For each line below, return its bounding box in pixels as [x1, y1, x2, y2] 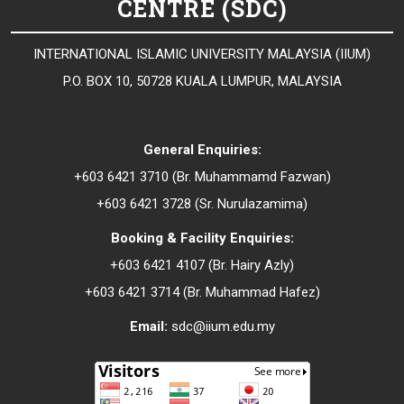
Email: [129, 318, 171, 335]
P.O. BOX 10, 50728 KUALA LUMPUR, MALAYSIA [62, 73, 342, 90]
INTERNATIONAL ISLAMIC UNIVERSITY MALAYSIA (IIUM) [33, 46, 371, 63]
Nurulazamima [217, 196, 303, 213]
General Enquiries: [142, 142, 262, 159]
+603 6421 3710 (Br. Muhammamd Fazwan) [73, 169, 331, 186]
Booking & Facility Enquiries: [110, 230, 294, 247]
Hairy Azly [231, 257, 289, 274]
